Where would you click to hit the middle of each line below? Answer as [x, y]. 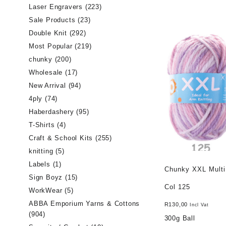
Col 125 [177, 187]
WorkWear [46, 190]
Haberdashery [51, 112]
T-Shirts [42, 125]
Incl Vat [199, 205]
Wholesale [46, 72]
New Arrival [47, 86]
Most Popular [51, 46]
